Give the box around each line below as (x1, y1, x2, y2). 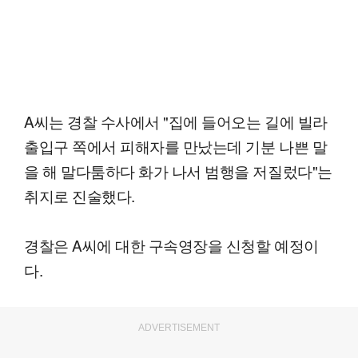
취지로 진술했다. (24, 184, 135, 206)
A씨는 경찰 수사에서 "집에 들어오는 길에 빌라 (24, 109, 328, 132)
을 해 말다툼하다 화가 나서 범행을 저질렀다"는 (24, 159, 332, 181)
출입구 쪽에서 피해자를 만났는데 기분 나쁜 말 (24, 134, 328, 157)
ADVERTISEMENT (138, 321, 220, 333)
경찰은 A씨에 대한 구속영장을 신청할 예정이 (24, 233, 319, 256)
